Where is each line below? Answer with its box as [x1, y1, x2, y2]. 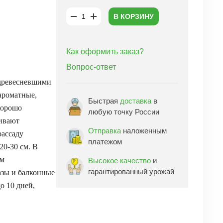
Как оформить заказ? [66, 47, 144, 56]
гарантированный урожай [88, 167, 174, 176]
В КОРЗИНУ [113, 12, 154, 20]
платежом [88, 137, 122, 146]
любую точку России [88, 108, 159, 116]
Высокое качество [88, 156, 151, 165]
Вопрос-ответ [66, 63, 116, 71]
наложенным [121, 126, 167, 135]
